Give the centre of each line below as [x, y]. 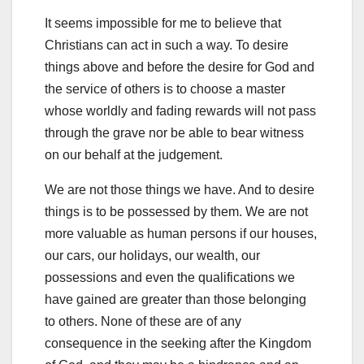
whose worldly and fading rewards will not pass [180, 111]
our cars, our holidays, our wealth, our [152, 256]
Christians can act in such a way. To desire [167, 45]
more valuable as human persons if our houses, [181, 234]
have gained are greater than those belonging [175, 300]
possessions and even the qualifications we [170, 278]
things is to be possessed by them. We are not [176, 212]
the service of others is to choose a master [165, 89]
